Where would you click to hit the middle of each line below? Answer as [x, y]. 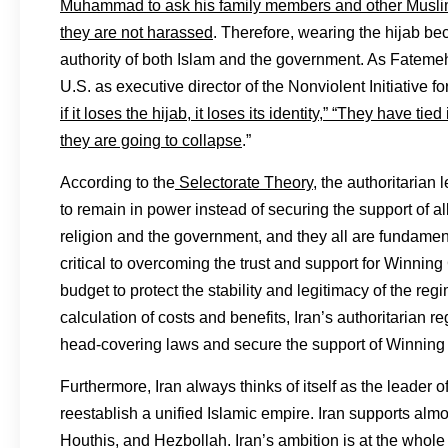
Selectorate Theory [244, 182]
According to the [117, 182]
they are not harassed [136, 32]
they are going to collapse [151, 140]
